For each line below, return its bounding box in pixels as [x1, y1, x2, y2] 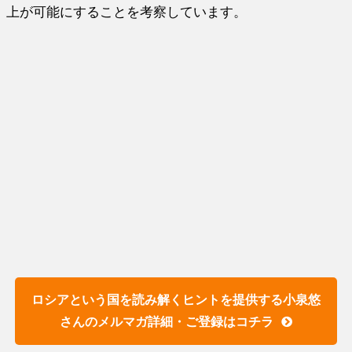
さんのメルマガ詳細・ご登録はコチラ [59, 314, 273, 328]
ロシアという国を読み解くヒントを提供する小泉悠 [31, 292, 321, 306]
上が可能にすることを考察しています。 [6, 4, 247, 19]
